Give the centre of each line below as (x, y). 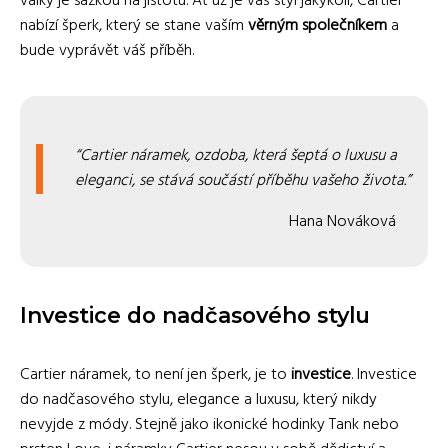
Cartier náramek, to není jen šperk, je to (155, 374)
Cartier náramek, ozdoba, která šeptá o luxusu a (238, 155)
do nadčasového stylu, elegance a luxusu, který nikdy (198, 399)
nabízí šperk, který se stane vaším (134, 25)
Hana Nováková (342, 221)
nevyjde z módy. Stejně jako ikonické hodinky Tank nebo (209, 424)
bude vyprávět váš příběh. (107, 50)
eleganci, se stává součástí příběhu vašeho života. (240, 180)
